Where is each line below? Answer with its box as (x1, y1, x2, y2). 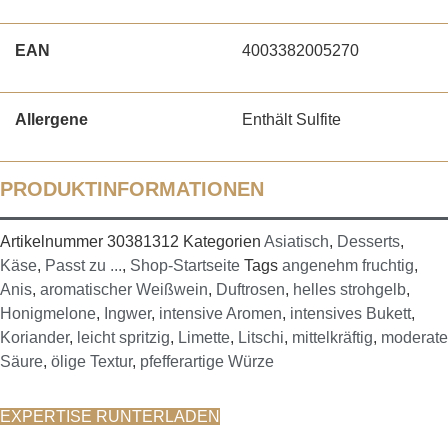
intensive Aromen (159, 305, 282, 323)
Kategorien (183, 233, 261, 251)
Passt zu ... (45, 257, 122, 275)
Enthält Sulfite (242, 111, 341, 129)
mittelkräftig (292, 329, 373, 347)
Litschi (238, 329, 284, 347)
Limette (178, 329, 230, 347)
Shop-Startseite (130, 257, 240, 275)
